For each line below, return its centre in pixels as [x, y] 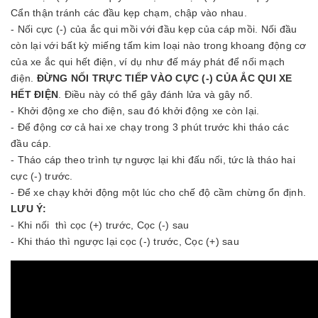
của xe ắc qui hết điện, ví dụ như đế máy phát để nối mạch [148, 61]
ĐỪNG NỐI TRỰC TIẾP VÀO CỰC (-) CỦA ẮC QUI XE [164, 78]
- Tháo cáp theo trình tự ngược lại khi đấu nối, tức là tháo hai [153, 159]
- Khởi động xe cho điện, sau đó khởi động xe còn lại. [137, 110]
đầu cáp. [33, 143]
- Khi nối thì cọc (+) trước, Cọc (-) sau [100, 225]
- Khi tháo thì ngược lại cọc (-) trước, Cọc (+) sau [125, 241]
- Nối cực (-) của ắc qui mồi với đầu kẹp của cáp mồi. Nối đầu [154, 29]
